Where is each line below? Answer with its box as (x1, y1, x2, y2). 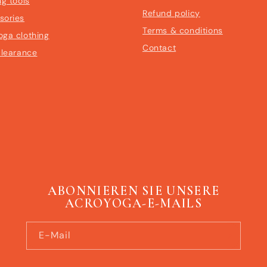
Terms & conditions (142, 25, 223, 36)
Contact (142, 42, 176, 54)
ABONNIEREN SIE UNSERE (47, 183, 220, 198)
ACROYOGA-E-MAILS (65, 195, 202, 211)
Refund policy (142, 8, 200, 19)
